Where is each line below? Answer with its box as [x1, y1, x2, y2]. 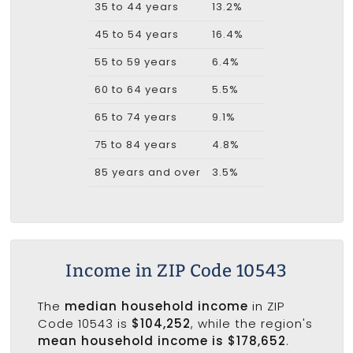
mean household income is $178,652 [37, 333, 286, 350]
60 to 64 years [94, 81, 178, 97]
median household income [64, 298, 248, 315]
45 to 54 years [94, 26, 179, 42]
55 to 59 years [94, 54, 177, 69]
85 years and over [94, 164, 201, 180]
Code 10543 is [37, 315, 132, 333]
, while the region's [190, 315, 313, 333]
